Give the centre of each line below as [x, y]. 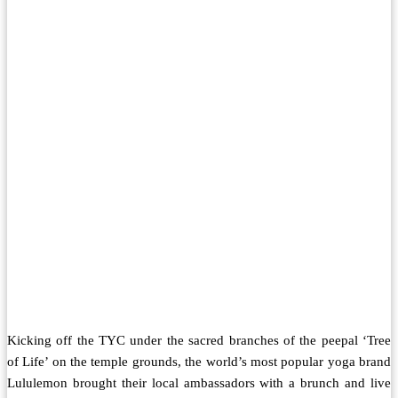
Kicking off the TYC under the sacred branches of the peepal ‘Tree [199, 341]
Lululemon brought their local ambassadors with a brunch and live [199, 383]
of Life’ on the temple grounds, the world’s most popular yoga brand [199, 362]
